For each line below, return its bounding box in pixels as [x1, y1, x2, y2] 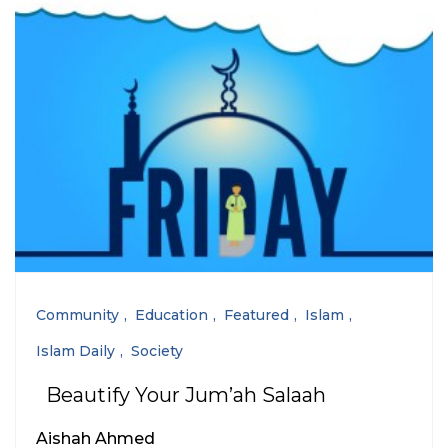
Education [135, 306, 208, 324]
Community [36, 306, 119, 324]
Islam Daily [36, 342, 115, 360]
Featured [224, 306, 289, 324]
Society [131, 342, 183, 360]
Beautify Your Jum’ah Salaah [46, 383, 326, 407]
